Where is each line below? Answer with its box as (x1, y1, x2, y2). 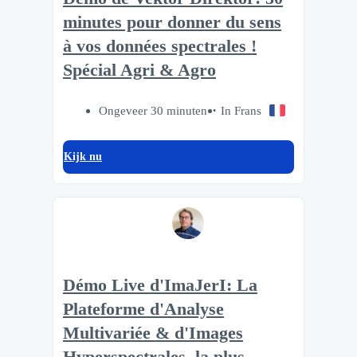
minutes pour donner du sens (63, 13, 281, 33)
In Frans (220, 104, 261, 118)
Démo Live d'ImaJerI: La (63, 275, 257, 295)
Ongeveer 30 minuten (98, 104, 207, 118)
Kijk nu (64, 151, 102, 163)
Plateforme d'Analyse (63, 299, 224, 319)
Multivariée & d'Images (63, 323, 243, 343)
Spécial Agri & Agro (63, 61, 216, 80)
